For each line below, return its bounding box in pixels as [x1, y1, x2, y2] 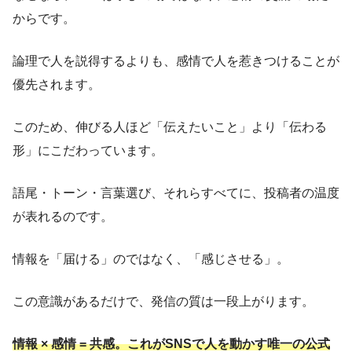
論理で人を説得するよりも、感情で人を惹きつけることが [13, 54, 339, 68]
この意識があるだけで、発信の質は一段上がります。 [13, 295, 314, 309]
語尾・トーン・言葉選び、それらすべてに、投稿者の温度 [13, 186, 339, 200]
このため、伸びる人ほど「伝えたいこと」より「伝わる [13, 120, 327, 134]
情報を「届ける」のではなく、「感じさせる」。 [13, 252, 289, 266]
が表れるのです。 [13, 210, 113, 224]
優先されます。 [13, 78, 101, 92]
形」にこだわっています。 [13, 144, 163, 158]
